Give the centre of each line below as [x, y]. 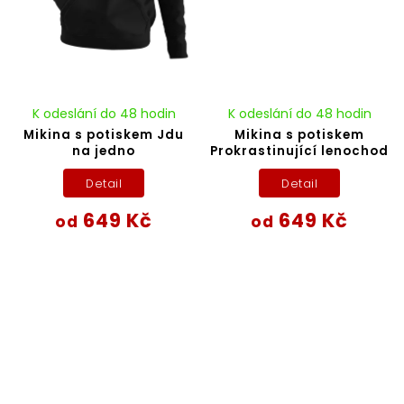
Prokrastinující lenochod [300, 151]
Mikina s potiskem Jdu [104, 135]
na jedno [104, 151]
